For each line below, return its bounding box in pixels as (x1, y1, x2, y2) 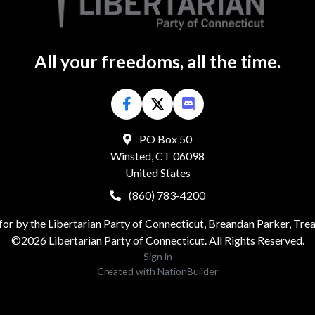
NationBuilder (157, 265, 218, 277)
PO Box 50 (137, 132, 192, 146)
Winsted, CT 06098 (110, 149, 205, 162)
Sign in (143, 250, 172, 262)
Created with (97, 265, 157, 277)
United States (124, 166, 191, 179)
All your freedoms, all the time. (34, 51, 281, 72)
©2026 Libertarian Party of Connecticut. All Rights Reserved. (11, 233, 304, 247)
